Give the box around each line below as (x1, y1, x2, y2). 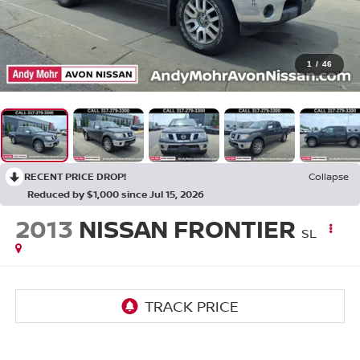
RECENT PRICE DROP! (24, 169, 126, 183)
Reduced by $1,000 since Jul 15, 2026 (27, 186, 204, 201)
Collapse (309, 169, 349, 183)
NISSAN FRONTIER (78, 211, 296, 245)
